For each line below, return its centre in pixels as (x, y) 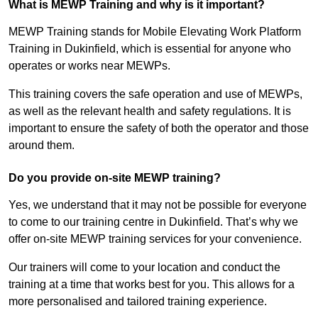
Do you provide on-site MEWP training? (115, 178)
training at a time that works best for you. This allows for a (152, 285)
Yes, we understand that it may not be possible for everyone (158, 205)
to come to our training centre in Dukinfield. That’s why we (153, 222)
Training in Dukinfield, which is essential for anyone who (150, 49)
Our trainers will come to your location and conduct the (144, 268)
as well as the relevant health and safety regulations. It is (150, 111)
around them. (42, 146)
